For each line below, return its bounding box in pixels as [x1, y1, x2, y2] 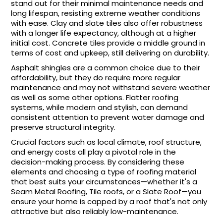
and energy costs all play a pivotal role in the [11, 146, 176, 157]
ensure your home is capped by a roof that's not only [11, 196, 208, 207]
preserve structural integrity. [11, 121, 116, 132]
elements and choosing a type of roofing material [11, 166, 197, 177]
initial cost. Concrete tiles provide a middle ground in [11, 37, 206, 48]
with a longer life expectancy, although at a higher [11, 27, 197, 38]
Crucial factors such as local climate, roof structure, [11, 136, 202, 147]
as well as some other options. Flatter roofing [11, 92, 179, 103]
